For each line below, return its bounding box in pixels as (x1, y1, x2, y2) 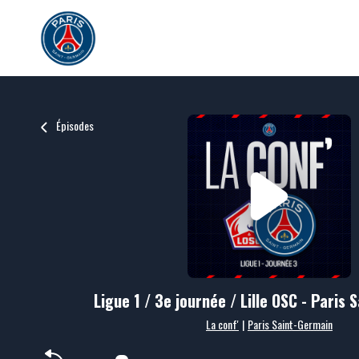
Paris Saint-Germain (248, 316, 333, 333)
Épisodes (56, 117, 94, 134)
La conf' (206, 316, 239, 333)
